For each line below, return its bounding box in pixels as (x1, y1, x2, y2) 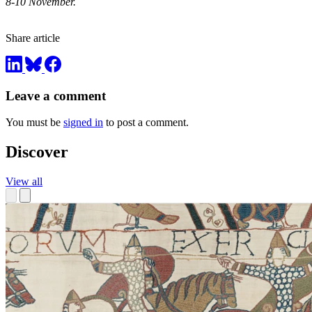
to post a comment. (103, 116, 189, 129)
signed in (63, 116, 103, 129)
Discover (6, 143, 68, 162)
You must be (6, 116, 63, 129)
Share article (6, 32, 60, 45)
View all (6, 175, 42, 188)
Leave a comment (6, 88, 106, 103)
